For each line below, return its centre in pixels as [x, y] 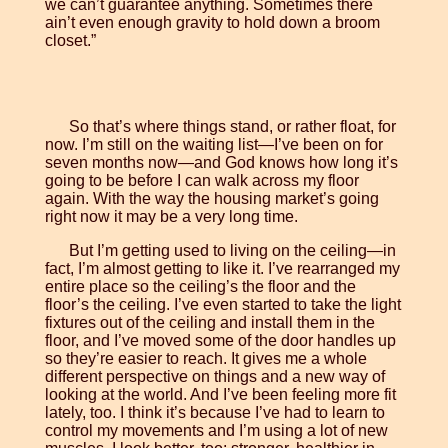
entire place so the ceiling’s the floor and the [200, 287]
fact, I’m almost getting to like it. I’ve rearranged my [222, 269]
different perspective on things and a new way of [214, 377]
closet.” [70, 41]
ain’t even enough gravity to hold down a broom [212, 23]
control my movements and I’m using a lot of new [216, 431]
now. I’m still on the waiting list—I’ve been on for [213, 145]
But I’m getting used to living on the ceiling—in [232, 251]
